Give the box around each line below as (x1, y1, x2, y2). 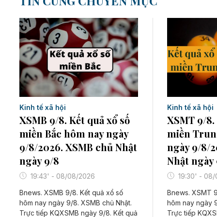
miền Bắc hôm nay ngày (19, 126, 128, 140)
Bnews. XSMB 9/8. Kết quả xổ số (19, 188, 123, 197)
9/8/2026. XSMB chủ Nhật (19, 140, 137, 154)
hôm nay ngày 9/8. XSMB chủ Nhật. (19, 198, 132, 207)
